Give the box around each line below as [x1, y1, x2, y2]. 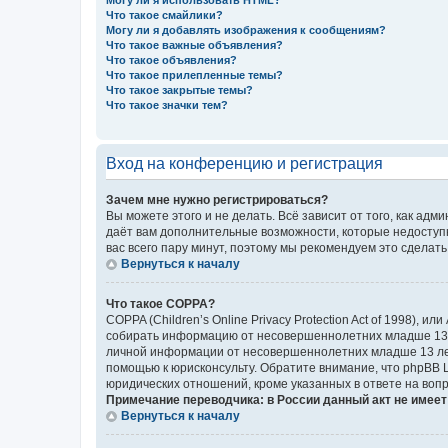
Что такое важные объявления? [106, 39, 283, 51]
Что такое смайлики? [106, 9, 223, 21]
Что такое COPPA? [106, 297, 215, 311]
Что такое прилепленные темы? [106, 69, 283, 81]
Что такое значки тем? [106, 99, 228, 111]
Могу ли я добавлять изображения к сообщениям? [106, 24, 386, 36]
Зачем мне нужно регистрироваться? [106, 193, 328, 207]
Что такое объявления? [106, 54, 237, 66]
